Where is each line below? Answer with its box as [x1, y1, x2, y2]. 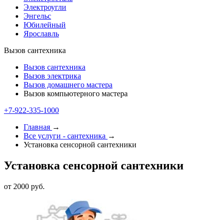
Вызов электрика [24, 72, 81, 80]
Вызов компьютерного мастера [24, 89, 128, 98]
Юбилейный [24, 21, 66, 29]
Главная [24, 123, 50, 131]
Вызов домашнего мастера [24, 81, 112, 89]
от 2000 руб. [4, 182, 45, 191]
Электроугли [24, 3, 66, 11]
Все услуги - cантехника [24, 132, 106, 140]
